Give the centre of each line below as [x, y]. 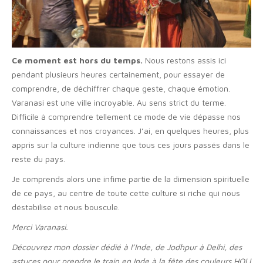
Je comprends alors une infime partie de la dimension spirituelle [131, 179]
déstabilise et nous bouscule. [66, 207]
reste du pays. [38, 159]
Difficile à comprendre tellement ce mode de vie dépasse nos [126, 117]
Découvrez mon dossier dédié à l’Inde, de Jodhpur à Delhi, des [127, 247]
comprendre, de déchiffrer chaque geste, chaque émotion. [121, 89]
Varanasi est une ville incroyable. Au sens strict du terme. [119, 103]
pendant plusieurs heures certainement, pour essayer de [118, 75]
